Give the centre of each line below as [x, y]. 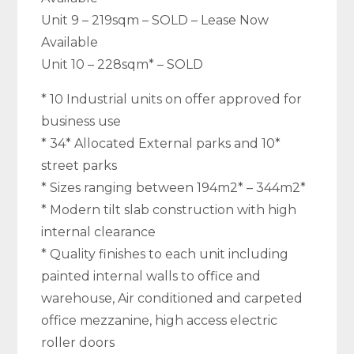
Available [70, 42]
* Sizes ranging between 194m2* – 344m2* [174, 188]
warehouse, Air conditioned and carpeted [172, 298]
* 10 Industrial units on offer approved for [172, 99]
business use [81, 121]
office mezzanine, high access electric [160, 320]
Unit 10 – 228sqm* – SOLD [122, 64]
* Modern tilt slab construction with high [169, 210]
